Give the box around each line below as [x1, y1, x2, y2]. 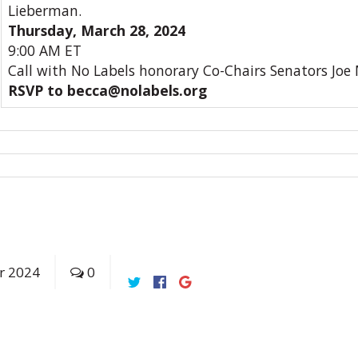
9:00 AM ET [8, 41, 82, 60]
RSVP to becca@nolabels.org [8, 81, 207, 100]
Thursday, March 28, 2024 [8, 21, 185, 40]
